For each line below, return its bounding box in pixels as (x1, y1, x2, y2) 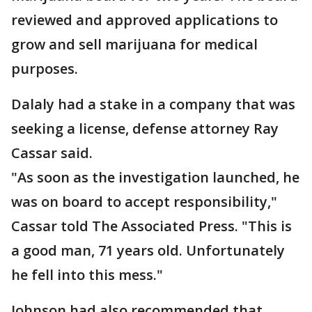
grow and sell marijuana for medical (11, 35, 258, 54)
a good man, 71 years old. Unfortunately (11, 241, 285, 260)
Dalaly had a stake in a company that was (11, 95, 295, 114)
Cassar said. (11, 143, 93, 162)
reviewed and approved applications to (11, 10, 278, 29)
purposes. (11, 59, 78, 78)
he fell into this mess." (11, 265, 163, 284)
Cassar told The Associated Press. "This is (11, 217, 292, 235)
